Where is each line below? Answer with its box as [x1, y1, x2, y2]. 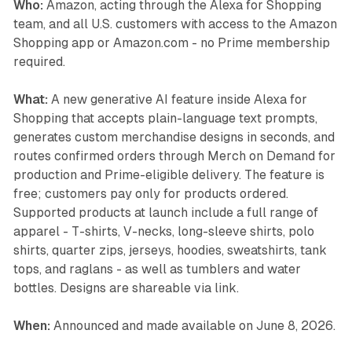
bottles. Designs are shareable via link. [13, 280, 239, 296]
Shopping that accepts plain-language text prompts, [13, 111, 317, 126]
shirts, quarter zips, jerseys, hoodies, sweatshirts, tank [13, 243, 327, 258]
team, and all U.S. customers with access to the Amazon [13, 16, 337, 32]
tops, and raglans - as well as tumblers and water [13, 262, 301, 277]
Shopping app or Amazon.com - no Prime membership [13, 35, 330, 51]
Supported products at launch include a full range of [13, 205, 318, 221]
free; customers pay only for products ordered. [13, 186, 288, 202]
